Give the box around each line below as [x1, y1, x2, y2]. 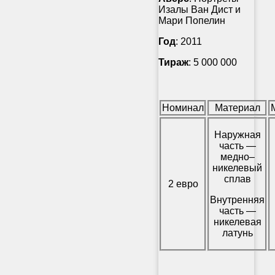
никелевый [212, 162, 262, 173]
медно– [220, 151, 255, 162]
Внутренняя [210, 194, 265, 205]
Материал [214, 102, 260, 113]
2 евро [168, 178, 198, 189]
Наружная [214, 129, 261, 140]
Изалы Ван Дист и [158, 4, 241, 15]
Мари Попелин [158, 15, 225, 26]
